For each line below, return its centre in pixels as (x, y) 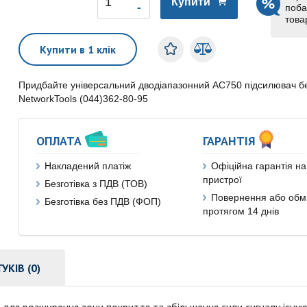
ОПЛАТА (59, 141)
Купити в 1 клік (78, 49)
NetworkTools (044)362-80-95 (84, 99)
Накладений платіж (88, 166)
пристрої (222, 180)
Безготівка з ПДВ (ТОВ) (96, 184)
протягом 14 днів (241, 211)
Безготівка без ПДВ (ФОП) (103, 201)
